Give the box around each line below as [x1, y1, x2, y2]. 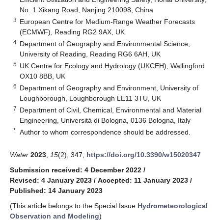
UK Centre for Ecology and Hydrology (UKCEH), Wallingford [20, 61, 205, 70]
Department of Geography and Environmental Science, [20, 39, 191, 48]
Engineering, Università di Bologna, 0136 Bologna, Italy [20, 116, 191, 124]
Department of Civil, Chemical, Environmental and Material [20, 106, 202, 114]
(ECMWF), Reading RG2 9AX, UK [20, 27, 125, 36]
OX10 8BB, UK [20, 72, 66, 80]
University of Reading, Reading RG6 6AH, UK [20, 50, 161, 58]
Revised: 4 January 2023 [10, 176, 92, 184]
